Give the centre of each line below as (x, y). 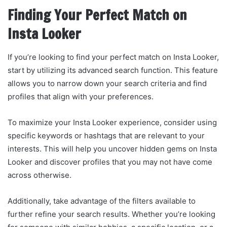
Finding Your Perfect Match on (97, 15)
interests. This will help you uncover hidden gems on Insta (112, 148)
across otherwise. (40, 175)
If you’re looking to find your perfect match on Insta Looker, (113, 57)
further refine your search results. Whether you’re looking (111, 214)
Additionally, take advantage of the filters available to (102, 201)
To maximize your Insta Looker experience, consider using (112, 122)
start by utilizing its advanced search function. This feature (113, 70)
